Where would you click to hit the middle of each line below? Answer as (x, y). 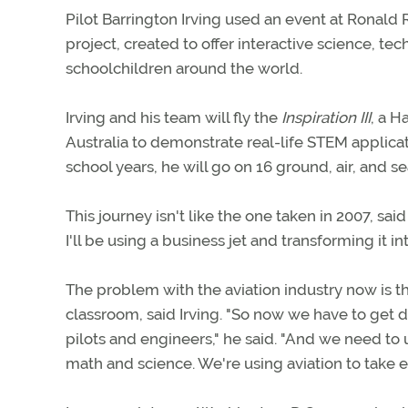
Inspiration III (326, 117)
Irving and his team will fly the (173, 117)
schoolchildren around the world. (184, 68)
